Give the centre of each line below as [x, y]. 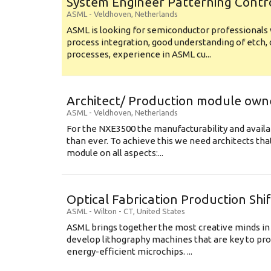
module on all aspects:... [115, 153]
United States [161, 211]
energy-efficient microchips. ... [129, 251]
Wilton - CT [113, 211]
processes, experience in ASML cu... [139, 54]
